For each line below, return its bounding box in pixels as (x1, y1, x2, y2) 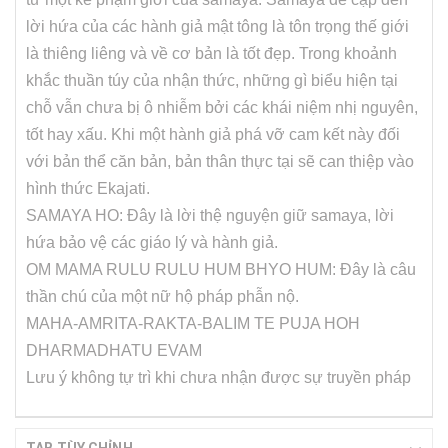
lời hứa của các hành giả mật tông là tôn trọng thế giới (26, 18, 409, 35)
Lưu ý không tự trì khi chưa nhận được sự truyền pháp (26, 369, 411, 386)
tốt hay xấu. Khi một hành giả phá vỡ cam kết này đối (26, 126, 400, 143)
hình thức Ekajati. (26, 180, 150, 197)
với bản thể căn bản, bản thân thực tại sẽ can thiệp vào (26, 153, 414, 170)
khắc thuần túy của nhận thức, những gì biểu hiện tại (26, 72, 398, 89)
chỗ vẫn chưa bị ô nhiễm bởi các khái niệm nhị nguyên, (26, 99, 418, 116)
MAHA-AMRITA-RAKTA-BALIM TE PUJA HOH (26, 315, 360, 332)
